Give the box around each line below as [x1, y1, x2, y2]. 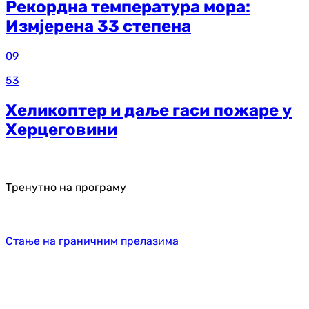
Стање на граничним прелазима [6, 234, 179, 248]
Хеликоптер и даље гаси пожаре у [6, 100, 292, 120]
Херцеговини [6, 119, 117, 139]
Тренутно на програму [6, 180, 126, 194]
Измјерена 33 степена [6, 17, 191, 37]
